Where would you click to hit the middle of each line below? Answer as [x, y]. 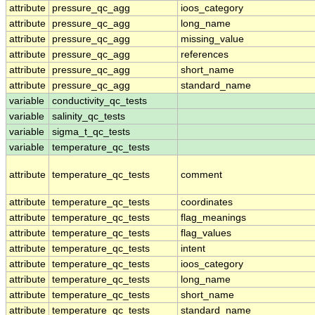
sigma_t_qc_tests [91, 132]
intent [193, 249]
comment [201, 175]
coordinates [207, 202]
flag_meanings [213, 218]
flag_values [206, 233]
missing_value [212, 39]
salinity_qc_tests [89, 117]
